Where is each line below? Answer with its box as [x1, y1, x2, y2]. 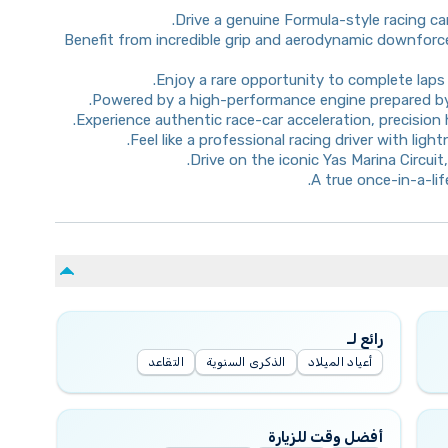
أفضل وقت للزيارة [268, 428, 384, 446]
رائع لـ [347, 330, 384, 348]
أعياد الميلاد [307, 355, 373, 369]
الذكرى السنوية [205, 355, 286, 369]
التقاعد [148, 355, 184, 369]
